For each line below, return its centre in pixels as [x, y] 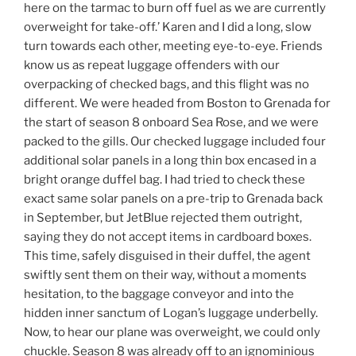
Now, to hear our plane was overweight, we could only [172, 332]
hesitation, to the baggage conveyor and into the [159, 294]
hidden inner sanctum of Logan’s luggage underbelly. [171, 313]
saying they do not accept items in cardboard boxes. [168, 236]
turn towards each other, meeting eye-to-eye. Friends [173, 46]
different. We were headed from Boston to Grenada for [177, 103]
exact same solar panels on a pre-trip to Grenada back [173, 198]
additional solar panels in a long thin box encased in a [170, 160]
